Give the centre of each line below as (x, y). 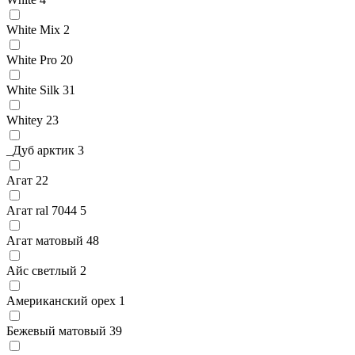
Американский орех (61, 300)
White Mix (33, 29)
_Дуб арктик (40, 150)
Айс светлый (42, 270)
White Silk (33, 90)
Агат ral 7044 (42, 210)
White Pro (32, 59)
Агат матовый (45, 240)
